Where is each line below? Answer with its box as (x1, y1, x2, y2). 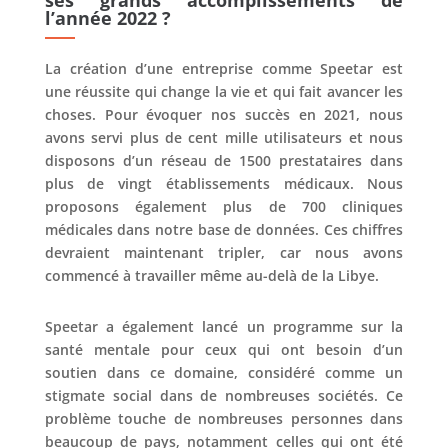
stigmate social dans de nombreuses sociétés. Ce (44, 386, 404, 406)
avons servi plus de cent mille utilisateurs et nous (44, 128, 404, 148)
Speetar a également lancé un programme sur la (44, 317, 404, 337)
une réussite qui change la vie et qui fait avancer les (44, 82, 404, 102)
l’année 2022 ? (44, 6, 171, 31)
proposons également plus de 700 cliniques (44, 197, 404, 217)
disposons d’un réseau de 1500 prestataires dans (44, 151, 404, 171)
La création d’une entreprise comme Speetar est (44, 59, 404, 79)
